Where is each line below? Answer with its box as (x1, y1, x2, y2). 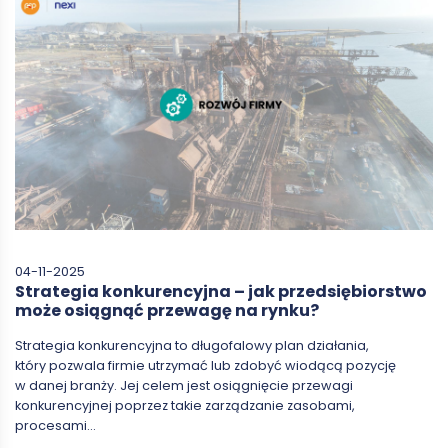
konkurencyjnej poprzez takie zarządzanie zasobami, (15, 396, 355, 414)
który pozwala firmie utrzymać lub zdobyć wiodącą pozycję (15, 356, 396, 374)
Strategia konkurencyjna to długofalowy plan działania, (15, 336, 369, 354)
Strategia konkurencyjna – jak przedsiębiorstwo (15, 279, 427, 303)
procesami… (15, 416, 96, 434)
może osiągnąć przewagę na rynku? (15, 298, 319, 322)
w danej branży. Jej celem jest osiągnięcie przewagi (15, 376, 353, 394)
